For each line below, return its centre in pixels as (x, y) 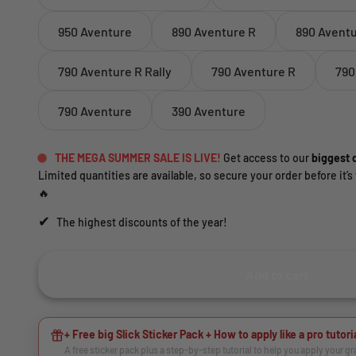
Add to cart (277, 275)
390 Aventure (209, 110)
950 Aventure (95, 31)
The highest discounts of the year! (141, 222)
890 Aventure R (214, 31)
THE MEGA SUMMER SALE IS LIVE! (138, 158)
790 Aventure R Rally (115, 71)
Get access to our (266, 158)
